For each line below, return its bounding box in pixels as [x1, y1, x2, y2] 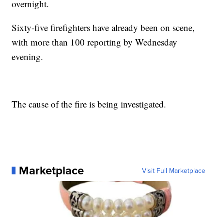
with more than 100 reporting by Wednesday [12, 36, 178, 48]
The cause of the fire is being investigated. [12, 98, 167, 110]
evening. [12, 50, 44, 62]
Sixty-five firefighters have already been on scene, [12, 21, 195, 33]
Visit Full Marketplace [141, 166, 205, 175]
